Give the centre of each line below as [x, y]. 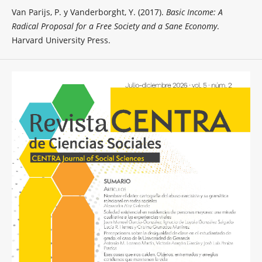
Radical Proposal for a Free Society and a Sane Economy [114, 26]
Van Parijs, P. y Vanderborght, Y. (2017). [89, 12]
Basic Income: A [194, 12]
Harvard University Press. [61, 40]
